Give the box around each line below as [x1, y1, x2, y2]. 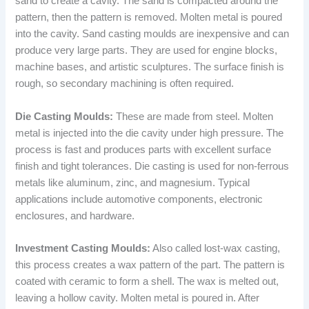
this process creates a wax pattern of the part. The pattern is [15, 259, 286, 271]
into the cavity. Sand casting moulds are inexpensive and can [15, 28, 290, 40]
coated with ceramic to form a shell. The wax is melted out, [15, 276, 279, 288]
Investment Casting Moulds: [15, 243, 151, 255]
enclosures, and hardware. [15, 210, 135, 221]
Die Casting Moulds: [15, 110, 114, 122]
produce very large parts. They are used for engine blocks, [15, 45, 278, 57]
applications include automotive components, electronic [15, 193, 263, 205]
